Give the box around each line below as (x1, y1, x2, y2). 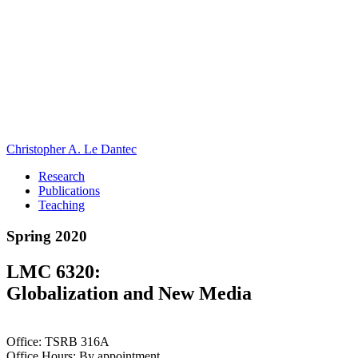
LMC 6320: (6, 261, 101, 282)
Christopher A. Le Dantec (6, 142, 137, 156)
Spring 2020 (6, 227, 87, 245)
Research (38, 169, 85, 183)
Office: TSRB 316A (6, 334, 109, 348)
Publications (38, 184, 100, 197)
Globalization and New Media (6, 282, 252, 304)
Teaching (38, 198, 85, 212)
